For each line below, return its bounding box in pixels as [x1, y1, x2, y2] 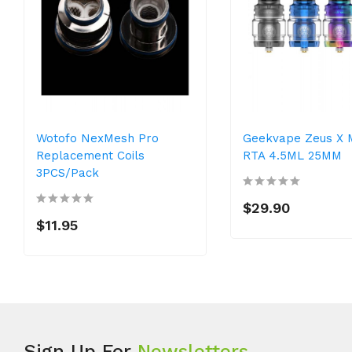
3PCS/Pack [36, 166, 99, 181]
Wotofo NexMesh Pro [36, 131, 159, 146]
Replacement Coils [36, 148, 145, 163]
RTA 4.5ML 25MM [242, 148, 342, 163]
